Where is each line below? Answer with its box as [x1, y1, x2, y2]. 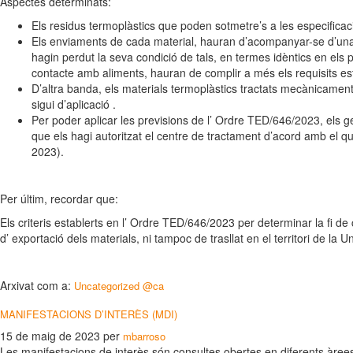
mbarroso [123, 329, 165, 344]
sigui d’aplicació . [32, 96, 116, 112]
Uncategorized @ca [74, 278, 164, 293]
